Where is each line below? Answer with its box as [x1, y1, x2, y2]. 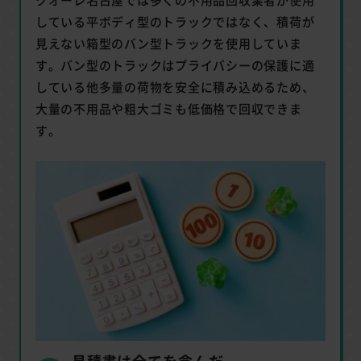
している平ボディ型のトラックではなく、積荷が [35, 12, 315, 30]
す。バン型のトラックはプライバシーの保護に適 [35, 56, 315, 73]
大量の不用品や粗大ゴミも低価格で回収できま [35, 99, 302, 117]
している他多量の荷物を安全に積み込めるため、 [35, 77, 315, 95]
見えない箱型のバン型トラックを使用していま [35, 34, 302, 52]
